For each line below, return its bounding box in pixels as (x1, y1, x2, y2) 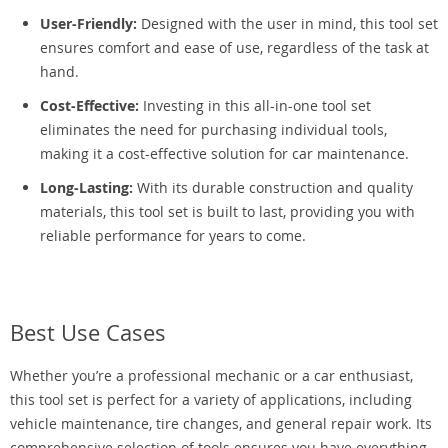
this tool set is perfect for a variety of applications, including (10, 390, 412, 409)
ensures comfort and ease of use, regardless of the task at (40, 38, 429, 57)
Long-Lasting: (40, 178, 133, 197)
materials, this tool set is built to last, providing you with (40, 202, 415, 221)
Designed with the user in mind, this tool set (137, 14, 438, 33)
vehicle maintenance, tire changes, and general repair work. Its (10, 414, 432, 433)
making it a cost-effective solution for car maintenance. (40, 144, 409, 163)
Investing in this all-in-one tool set (139, 96, 371, 115)
